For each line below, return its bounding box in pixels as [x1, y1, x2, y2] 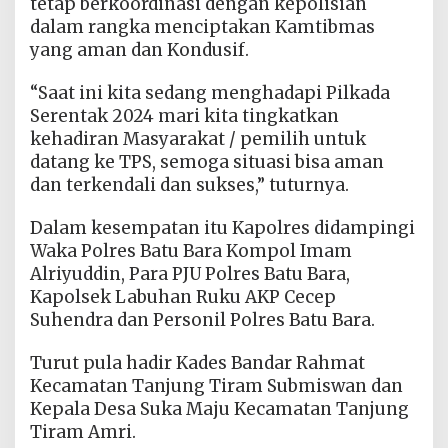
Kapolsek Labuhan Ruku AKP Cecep [30, 285, 336, 308]
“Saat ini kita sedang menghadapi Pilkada [30, 81, 390, 104]
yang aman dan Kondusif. [30, 38, 249, 61]
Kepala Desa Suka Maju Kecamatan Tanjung [30, 397, 409, 420]
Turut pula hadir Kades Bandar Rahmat [30, 351, 365, 374]
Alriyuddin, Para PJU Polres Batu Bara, [30, 262, 350, 285]
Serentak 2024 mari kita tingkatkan [30, 104, 339, 127]
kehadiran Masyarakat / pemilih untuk [30, 127, 366, 150]
